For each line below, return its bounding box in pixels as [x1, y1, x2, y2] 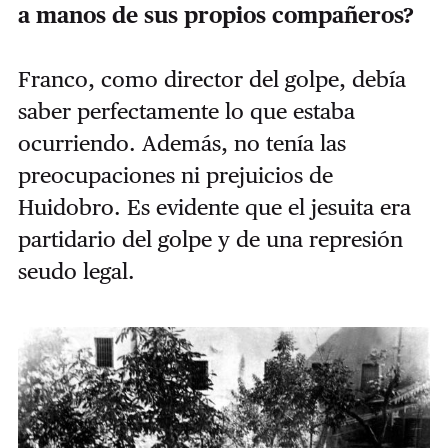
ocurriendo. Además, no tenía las [17, 129, 346, 156]
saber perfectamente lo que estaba [17, 97, 355, 124]
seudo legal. [17, 257, 135, 284]
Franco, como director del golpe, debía [17, 65, 406, 92]
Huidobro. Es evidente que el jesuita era [17, 193, 411, 220]
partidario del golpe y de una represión [17, 225, 403, 252]
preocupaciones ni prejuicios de [17, 161, 333, 188]
